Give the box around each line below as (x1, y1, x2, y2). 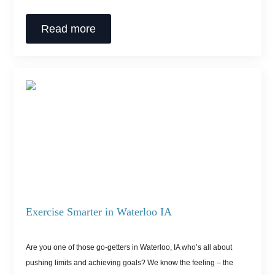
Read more (41, 23, 96, 36)
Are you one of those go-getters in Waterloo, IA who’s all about (26, 243, 233, 252)
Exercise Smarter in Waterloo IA (26, 206, 172, 219)
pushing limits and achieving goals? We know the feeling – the (26, 258, 234, 268)
